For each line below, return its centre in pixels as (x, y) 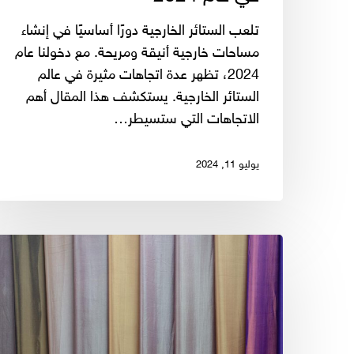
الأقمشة (260, 267)
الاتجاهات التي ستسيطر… (186, 120)
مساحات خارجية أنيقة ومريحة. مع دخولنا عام (137, 53)
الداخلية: (261, 311)
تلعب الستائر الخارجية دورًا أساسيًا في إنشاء (140, 31)
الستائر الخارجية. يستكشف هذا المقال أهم (143, 98)
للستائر (265, 289)
